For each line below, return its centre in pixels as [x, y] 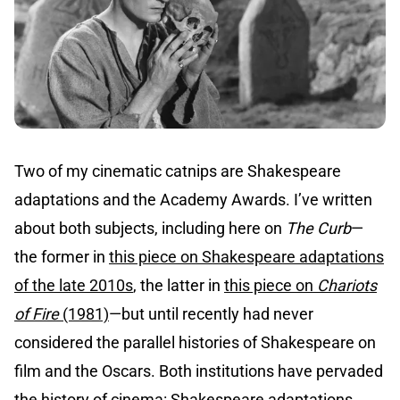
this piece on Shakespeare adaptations [246, 257]
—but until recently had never [211, 314]
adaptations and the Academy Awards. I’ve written [193, 200]
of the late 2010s [74, 286]
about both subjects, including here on [150, 229]
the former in [62, 257]
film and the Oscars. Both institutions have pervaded [199, 371]
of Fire [37, 314]
